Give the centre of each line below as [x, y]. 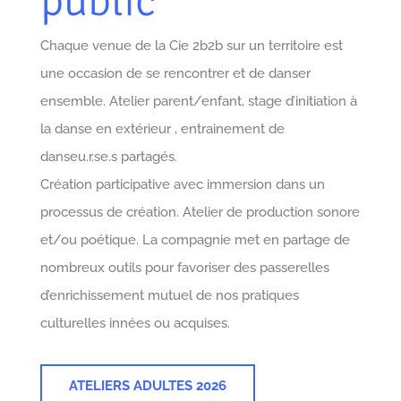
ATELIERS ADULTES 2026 [147, 385]
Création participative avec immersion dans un [182, 184]
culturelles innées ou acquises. [135, 323]
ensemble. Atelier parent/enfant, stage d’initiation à [198, 101]
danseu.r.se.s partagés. [108, 156]
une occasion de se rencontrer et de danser [175, 73]
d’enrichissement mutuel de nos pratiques [169, 295]
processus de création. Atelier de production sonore [200, 212]
